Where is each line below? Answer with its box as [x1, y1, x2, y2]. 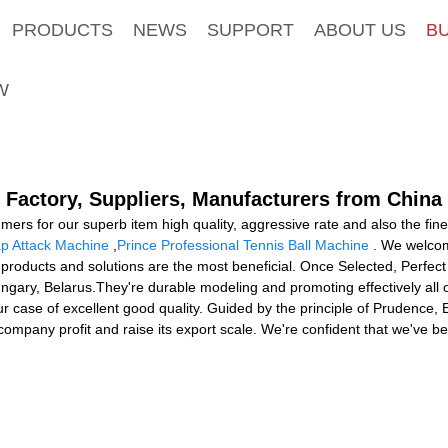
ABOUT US [313, 19, 406, 40]
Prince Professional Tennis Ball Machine [117, 236, 369, 253]
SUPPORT [206, 19, 294, 40]
